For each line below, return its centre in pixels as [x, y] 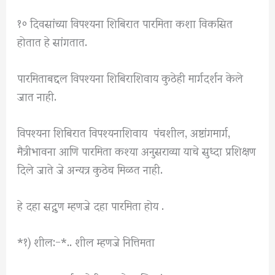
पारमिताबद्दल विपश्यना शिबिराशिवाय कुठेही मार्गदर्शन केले [130, 77]
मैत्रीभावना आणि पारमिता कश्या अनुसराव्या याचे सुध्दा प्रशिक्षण [137, 150]
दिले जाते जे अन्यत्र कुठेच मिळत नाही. [90, 169]
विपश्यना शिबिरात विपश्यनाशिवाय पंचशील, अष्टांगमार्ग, [124, 132]
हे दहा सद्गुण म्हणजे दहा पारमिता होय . [91, 205]
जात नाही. [37, 95]
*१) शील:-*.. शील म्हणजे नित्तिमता [86, 241]
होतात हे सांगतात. [52, 41]
